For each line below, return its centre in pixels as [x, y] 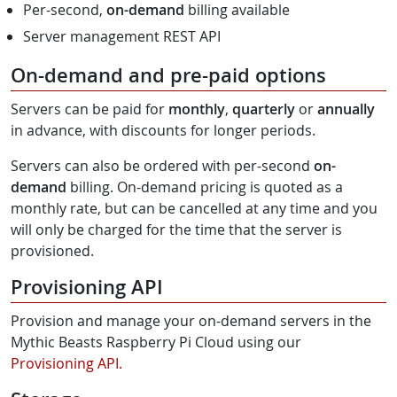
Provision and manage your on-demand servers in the [191, 320]
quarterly [264, 109]
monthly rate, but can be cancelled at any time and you [194, 208]
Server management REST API [122, 36]
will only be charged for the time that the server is [176, 229]
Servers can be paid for [90, 109]
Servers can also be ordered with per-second [162, 165]
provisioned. [52, 250]
